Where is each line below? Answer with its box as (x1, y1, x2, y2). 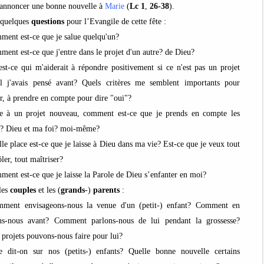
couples (10, 186, 38, 194)
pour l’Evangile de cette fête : (67, 17, 166, 26)
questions (31, 17, 67, 26)
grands (61, 186, 85, 194)
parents (93, 186, 122, 194)
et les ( (38, 186, 61, 194)
